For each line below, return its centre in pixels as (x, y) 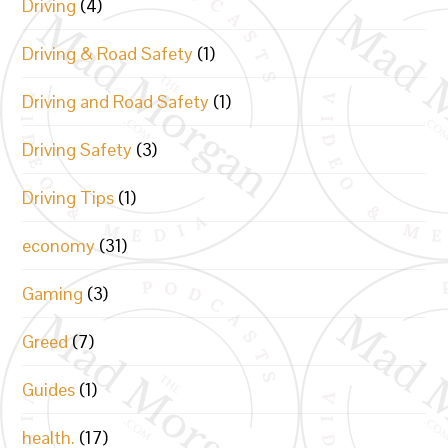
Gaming (53, 293)
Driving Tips (68, 197)
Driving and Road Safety (116, 101)
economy (59, 245)
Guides (49, 389)
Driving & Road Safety (108, 53)
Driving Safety (77, 149)
